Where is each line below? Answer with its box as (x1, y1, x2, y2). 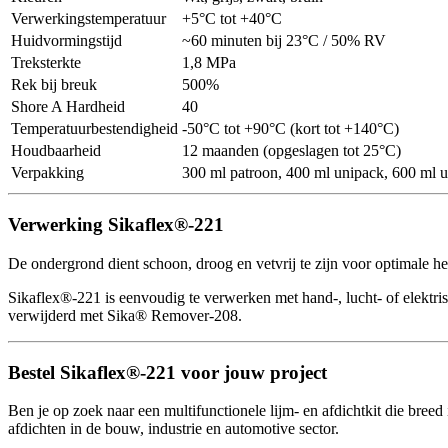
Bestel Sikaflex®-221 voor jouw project (8, 361, 327, 383)
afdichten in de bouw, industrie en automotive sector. (8, 420, 339, 438)
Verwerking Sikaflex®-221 (8, 214, 224, 236)
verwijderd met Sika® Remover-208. (8, 306, 242, 324)
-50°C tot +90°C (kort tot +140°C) (182, 120, 399, 138)
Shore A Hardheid (11, 98, 125, 116)
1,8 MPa (182, 54, 236, 72)
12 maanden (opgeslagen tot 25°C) (182, 142, 401, 160)
